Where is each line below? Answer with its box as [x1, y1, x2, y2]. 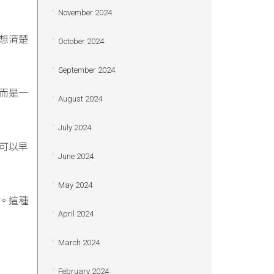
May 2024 [57, 180, 92, 190]
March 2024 [57, 238, 100, 247]
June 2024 [57, 152, 94, 161]
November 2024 [57, 8, 112, 17]
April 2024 [57, 209, 94, 218]
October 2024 [57, 37, 104, 46]
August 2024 [57, 94, 102, 103]
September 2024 [57, 65, 115, 75]
